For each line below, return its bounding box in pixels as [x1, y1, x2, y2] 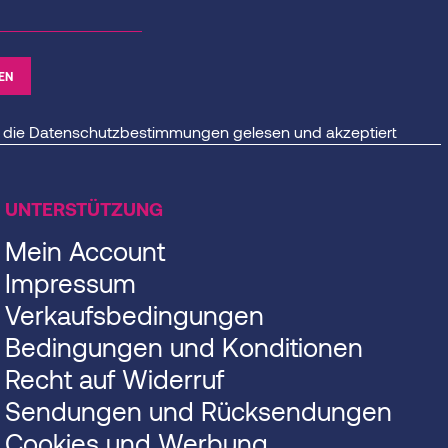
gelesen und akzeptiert [228, 122, 397, 142]
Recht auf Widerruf [5, 363, 224, 395]
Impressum [5, 267, 136, 299]
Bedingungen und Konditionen [5, 331, 363, 363]
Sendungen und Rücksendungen [5, 395, 392, 427]
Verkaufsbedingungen [5, 299, 264, 331]
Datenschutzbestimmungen [28, 122, 229, 142]
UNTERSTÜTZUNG [5, 197, 163, 221]
